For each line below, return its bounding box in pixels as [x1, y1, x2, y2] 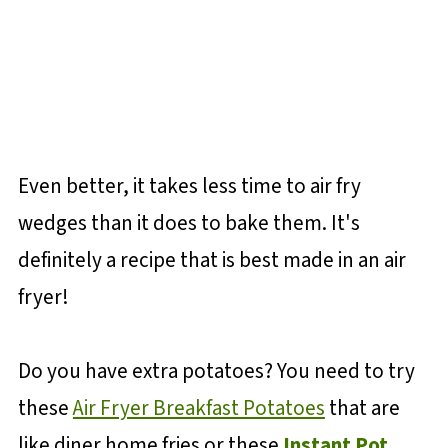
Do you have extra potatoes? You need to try [17, 356, 415, 387]
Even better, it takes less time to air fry [17, 171, 361, 202]
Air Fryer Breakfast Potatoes [72, 393, 325, 424]
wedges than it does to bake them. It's [17, 208, 360, 239]
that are [324, 393, 400, 424]
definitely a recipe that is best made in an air [17, 245, 406, 276]
